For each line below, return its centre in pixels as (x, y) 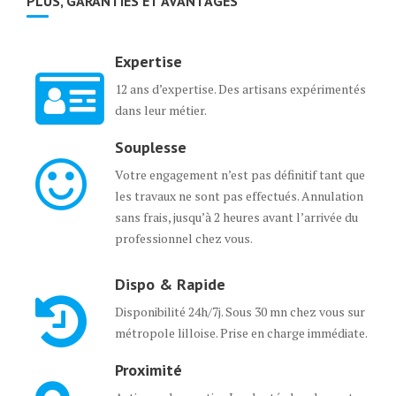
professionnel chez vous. (184, 238)
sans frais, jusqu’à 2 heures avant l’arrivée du (236, 217)
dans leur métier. (161, 110)
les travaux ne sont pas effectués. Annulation (239, 195)
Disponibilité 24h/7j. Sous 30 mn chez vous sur (240, 311)
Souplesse (151, 147)
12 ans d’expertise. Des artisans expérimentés (240, 88)
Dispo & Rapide (170, 284)
